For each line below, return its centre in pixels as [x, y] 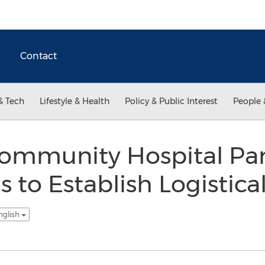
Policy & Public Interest [171, 101]
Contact [38, 56]
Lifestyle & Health [75, 101]
